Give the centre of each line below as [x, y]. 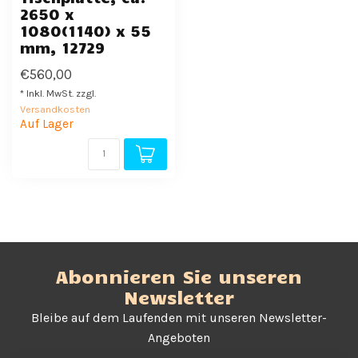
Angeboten [179, 338]
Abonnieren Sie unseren [179, 276]
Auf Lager [47, 124]
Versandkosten [55, 109]
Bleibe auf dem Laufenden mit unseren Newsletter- [179, 318]
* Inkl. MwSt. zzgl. [58, 93]
